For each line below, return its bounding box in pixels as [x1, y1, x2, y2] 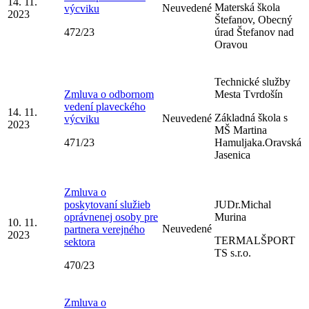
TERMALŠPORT [215, 234, 295, 246]
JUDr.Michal [215, 198, 271, 210]
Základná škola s [215, 111, 288, 123]
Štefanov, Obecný [215, 13, 292, 26]
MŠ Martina [215, 123, 267, 136]
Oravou [215, 38, 248, 50]
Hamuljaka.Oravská [215, 136, 301, 148]
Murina [215, 210, 246, 223]
